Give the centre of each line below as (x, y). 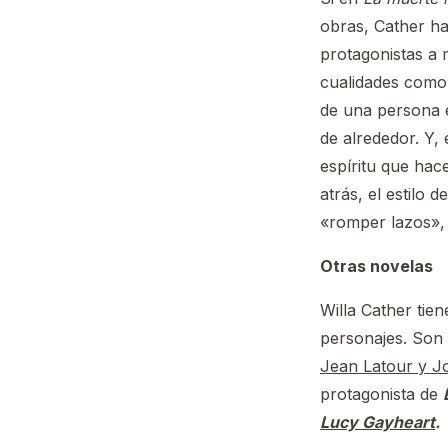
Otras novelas (376, 265)
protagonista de (381, 393)
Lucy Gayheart (377, 421)
